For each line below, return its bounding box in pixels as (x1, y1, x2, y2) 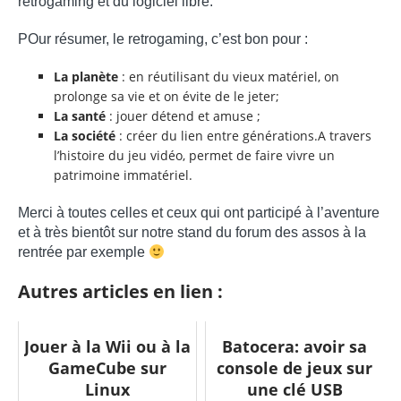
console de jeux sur (217, 357, 372, 380)
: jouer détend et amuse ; (106, 107, 260, 125)
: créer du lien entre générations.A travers (115, 127, 371, 145)
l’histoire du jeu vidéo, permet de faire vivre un (54, 147, 335, 165)
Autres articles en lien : (18, 279, 223, 304)
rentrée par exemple (18, 244, 149, 260)
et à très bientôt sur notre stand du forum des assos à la (18, 225, 366, 241)
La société (54, 127, 115, 145)
